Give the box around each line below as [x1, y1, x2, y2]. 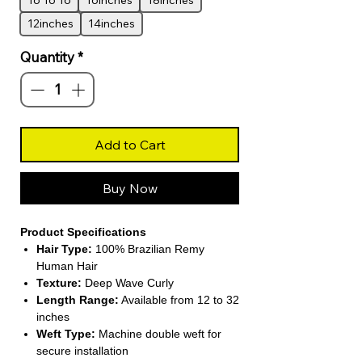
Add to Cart [94, 136, 166, 153]
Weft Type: [36, 326, 95, 340]
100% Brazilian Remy [92, 242, 204, 255]
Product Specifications [20, 225, 146, 238]
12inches [27, 16, 74, 32]
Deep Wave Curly [82, 276, 174, 289]
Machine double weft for [95, 326, 221, 340]
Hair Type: [36, 242, 92, 255]
